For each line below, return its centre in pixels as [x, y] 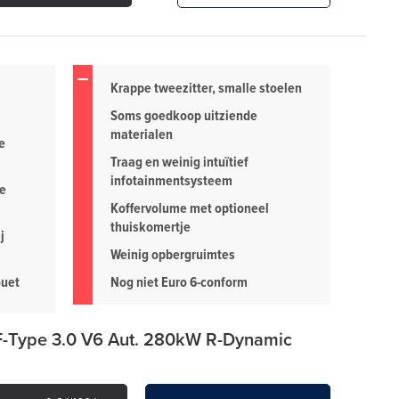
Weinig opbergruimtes [173, 255]
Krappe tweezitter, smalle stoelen [206, 88]
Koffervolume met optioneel [190, 208]
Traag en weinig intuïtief [179, 162]
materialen [142, 134]
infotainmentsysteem [171, 181]
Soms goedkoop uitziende [184, 116]
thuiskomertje [151, 227]
